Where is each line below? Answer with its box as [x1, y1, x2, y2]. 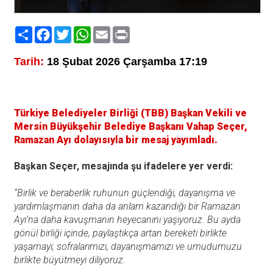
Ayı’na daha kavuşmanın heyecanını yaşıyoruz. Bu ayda [13, 214, 241, 226]
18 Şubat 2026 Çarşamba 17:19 [43, 55, 207, 68]
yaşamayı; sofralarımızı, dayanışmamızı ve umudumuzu [13, 241, 242, 253]
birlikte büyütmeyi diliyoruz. [13, 254, 128, 266]
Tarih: [13, 55, 44, 68]
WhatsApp [90, 24, 141, 37]
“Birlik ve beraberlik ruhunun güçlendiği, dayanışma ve [13, 187, 235, 199]
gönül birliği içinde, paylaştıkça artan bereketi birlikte [13, 227, 227, 239]
